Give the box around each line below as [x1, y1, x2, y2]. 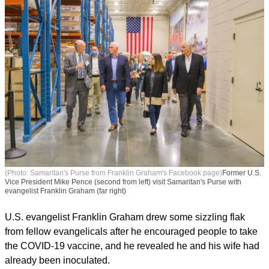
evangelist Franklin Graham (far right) [5, 210, 126, 219]
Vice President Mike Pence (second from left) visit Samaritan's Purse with [5, 201, 241, 210]
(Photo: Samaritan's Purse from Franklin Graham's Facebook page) [5, 192, 222, 201]
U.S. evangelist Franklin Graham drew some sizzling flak [5, 235, 245, 246]
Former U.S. [222, 192, 261, 201]
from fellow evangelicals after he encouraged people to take [5, 249, 258, 260]
